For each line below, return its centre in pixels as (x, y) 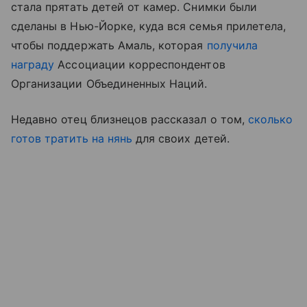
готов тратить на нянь (72, 138)
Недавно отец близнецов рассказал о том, (130, 119)
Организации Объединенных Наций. (109, 84)
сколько (270, 119)
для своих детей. (181, 138)
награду (33, 64)
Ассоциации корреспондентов (140, 64)
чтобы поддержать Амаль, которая (109, 45)
